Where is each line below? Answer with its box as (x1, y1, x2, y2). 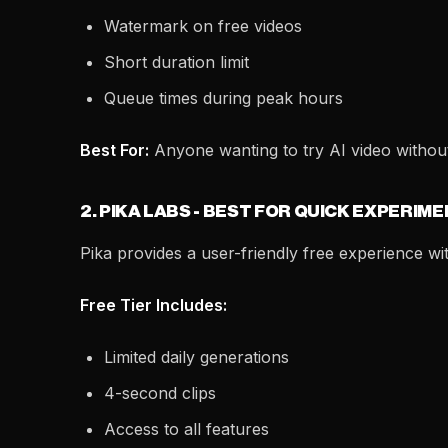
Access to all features (104, 419, 269, 439)
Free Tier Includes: (80, 295, 227, 315)
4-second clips (104, 383, 216, 403)
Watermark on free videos (104, 16, 302, 36)
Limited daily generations (104, 347, 289, 367)
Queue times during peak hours (104, 88, 343, 108)
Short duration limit (104, 52, 249, 72)
